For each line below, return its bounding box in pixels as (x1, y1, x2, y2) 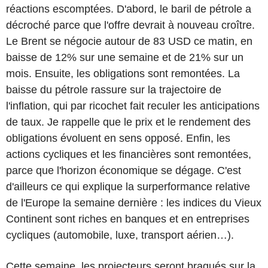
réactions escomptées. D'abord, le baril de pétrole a (6, 2, 251, 15)
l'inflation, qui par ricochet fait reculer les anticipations (6, 99, 260, 112)
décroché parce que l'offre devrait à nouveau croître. (6, 19, 255, 31)
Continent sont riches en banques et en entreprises (6, 212, 249, 225)
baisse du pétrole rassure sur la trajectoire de (6, 83, 221, 96)
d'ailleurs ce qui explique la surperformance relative (6, 180, 250, 193)
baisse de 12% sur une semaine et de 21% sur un (6, 51, 243, 63)
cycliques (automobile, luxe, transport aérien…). (6, 229, 234, 241)
